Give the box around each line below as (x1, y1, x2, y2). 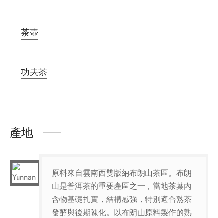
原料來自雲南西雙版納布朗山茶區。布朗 (52, 167, 192, 179)
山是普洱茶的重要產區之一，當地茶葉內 (52, 180, 192, 192)
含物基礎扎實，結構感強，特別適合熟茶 (52, 193, 192, 205)
